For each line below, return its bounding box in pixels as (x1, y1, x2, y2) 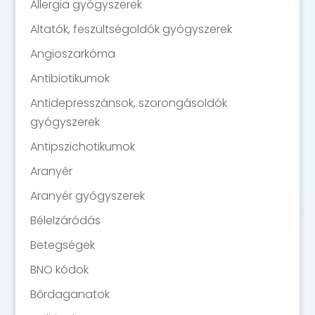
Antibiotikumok (30, 70, 110, 87)
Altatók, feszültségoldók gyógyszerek (30, 21, 232, 38)
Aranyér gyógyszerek (30, 188, 145, 205)
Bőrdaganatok (30, 286, 110, 303)
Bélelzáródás (30, 212, 101, 229)
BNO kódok (30, 262, 89, 278)
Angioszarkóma (30, 46, 115, 63)
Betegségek (30, 237, 95, 254)
